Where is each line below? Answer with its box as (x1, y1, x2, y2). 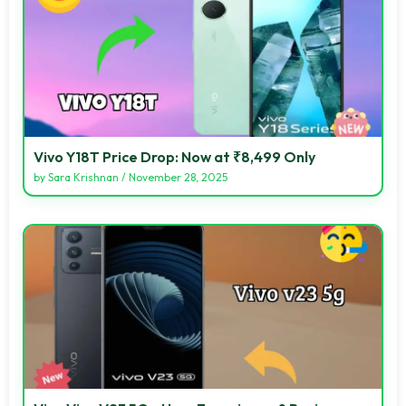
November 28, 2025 (129, 169, 227, 184)
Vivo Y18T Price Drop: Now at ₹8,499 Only (34, 147, 315, 166)
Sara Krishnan (48, 169, 119, 184)
